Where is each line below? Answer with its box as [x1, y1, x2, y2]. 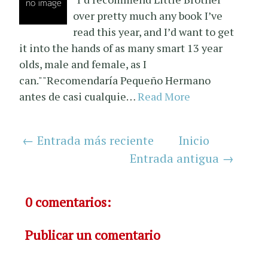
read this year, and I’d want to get [73, 24, 234, 39]
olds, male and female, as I [19, 56, 147, 71]
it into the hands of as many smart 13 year [19, 40, 223, 55]
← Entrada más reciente [22, 132, 154, 148]
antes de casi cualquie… [19, 89, 136, 103]
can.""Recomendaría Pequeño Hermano [19, 72, 211, 87]
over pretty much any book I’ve [73, 8, 223, 23]
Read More [138, 89, 191, 103]
